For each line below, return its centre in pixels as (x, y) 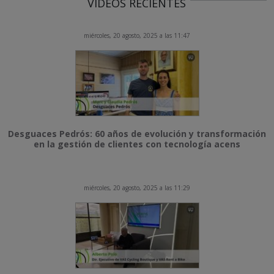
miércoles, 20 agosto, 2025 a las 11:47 (137, 35)
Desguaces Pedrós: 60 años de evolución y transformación (137, 134)
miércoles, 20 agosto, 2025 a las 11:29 (137, 188)
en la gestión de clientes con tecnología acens (137, 144)
